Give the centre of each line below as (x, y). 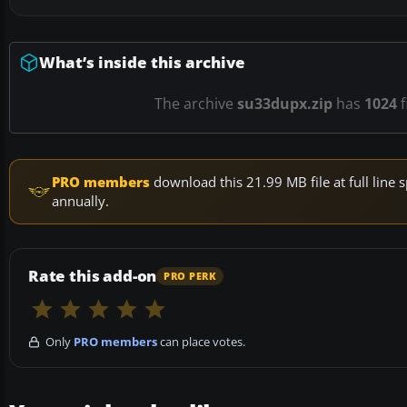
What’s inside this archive (142, 63)
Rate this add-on (93, 276)
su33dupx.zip (285, 104)
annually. (80, 201)
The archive (196, 104)
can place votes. (201, 342)
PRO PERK (190, 276)
